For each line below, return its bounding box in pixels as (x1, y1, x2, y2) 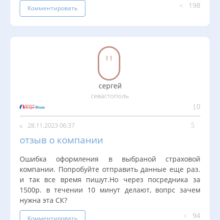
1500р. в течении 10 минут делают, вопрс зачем (20, 185, 200, 195)
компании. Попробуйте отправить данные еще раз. (20, 165, 200, 174)
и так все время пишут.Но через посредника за (20, 175, 200, 185)
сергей (98, 81, 122, 91)
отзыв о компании (20, 133, 103, 147)
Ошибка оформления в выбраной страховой (20, 154, 200, 164)
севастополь (91, 92, 129, 101)
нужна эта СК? (20, 195, 67, 205)
